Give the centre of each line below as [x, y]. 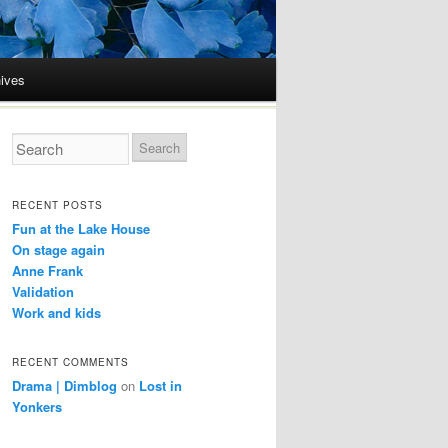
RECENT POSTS [57, 204]
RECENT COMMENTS [70, 362]
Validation [43, 291]
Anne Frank [47, 270]
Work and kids [56, 312]
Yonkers [37, 407]
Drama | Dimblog [64, 386]
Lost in [160, 386]
